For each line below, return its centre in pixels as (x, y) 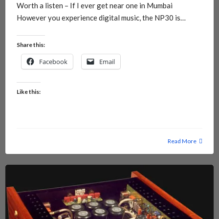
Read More (182, 141)
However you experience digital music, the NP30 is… (101, 18)
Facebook (53, 61)
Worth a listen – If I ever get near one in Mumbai (94, 6)
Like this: (28, 91)
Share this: (31, 44)
